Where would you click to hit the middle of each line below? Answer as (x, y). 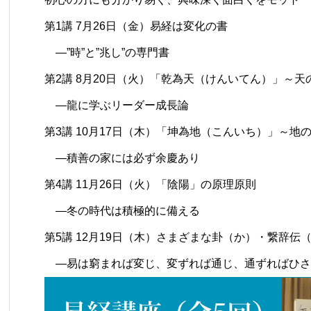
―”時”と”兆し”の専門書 (107, 52)
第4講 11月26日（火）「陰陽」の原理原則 (150, 184)
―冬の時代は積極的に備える (122, 210)
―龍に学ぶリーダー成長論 (117, 105)
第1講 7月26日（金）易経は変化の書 (136, 26)
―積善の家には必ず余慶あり (122, 158)
